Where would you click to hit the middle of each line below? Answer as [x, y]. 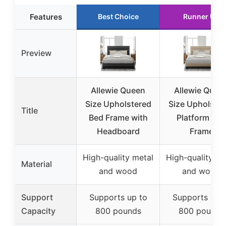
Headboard [118, 131]
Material [37, 164]
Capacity [38, 211]
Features [46, 17]
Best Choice [118, 16]
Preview [36, 53]
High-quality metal [118, 157]
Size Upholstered [118, 104]
